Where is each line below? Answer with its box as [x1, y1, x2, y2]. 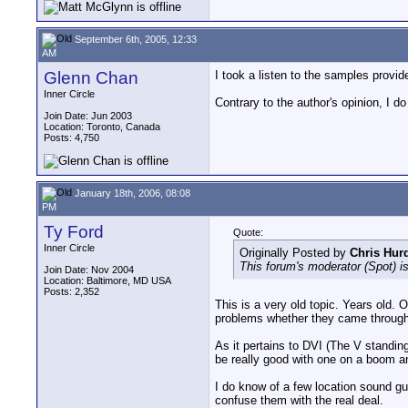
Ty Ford [44, 222, 104, 241]
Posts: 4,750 [44, 132, 99, 143]
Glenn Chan [44, 68, 138, 87]
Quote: [233, 227, 263, 238]
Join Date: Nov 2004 [44, 264, 134, 275]
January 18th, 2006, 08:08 [72, 187, 190, 199]
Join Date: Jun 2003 [44, 110, 132, 121]
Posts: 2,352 [44, 286, 99, 297]
